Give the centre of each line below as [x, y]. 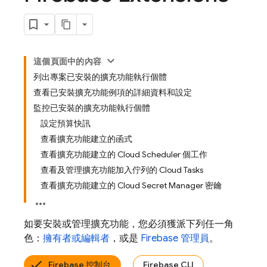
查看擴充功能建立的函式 [86, 139]
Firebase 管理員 [175, 238]
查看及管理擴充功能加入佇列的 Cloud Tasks [122, 170]
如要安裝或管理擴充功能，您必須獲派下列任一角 [129, 224]
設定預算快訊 [66, 123]
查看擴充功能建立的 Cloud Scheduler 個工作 [124, 154]
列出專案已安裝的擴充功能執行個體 [100, 77]
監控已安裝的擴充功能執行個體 [92, 108]
